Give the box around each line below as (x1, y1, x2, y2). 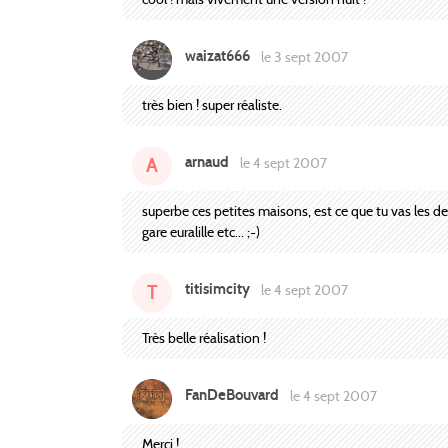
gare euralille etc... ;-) (142, 222, 260, 241)
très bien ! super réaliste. (142, 95, 282, 114)
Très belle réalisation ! (142, 328, 266, 347)
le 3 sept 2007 (257, 48, 348, 66)
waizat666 (185, 47, 250, 66)
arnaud (185, 153, 229, 172)
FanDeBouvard (185, 386, 279, 405)
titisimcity (185, 280, 250, 299)
